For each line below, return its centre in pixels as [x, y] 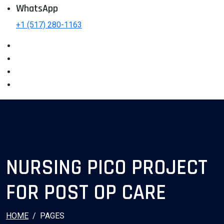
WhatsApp [37, 9]
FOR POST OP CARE [86, 193]
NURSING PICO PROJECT [107, 168]
